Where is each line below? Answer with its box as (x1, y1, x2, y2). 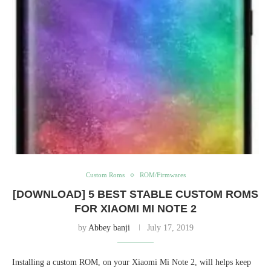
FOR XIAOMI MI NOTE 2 (74, 203, 197, 215)
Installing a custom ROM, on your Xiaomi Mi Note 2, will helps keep (12, 258, 251, 267)
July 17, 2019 (146, 223, 194, 233)
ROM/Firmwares (139, 171, 186, 179)
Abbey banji (88, 223, 130, 233)
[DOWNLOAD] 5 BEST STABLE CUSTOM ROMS (13, 188, 258, 201)
